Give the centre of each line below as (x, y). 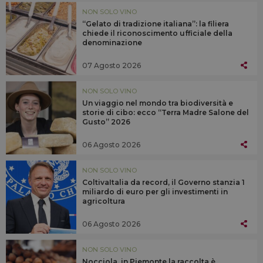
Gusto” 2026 (106, 122)
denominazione (112, 43)
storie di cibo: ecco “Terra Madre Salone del (166, 113)
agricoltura (104, 201)
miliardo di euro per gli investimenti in (155, 192)
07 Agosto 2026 (112, 65)
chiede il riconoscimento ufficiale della (157, 33)
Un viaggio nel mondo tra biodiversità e (158, 103)
